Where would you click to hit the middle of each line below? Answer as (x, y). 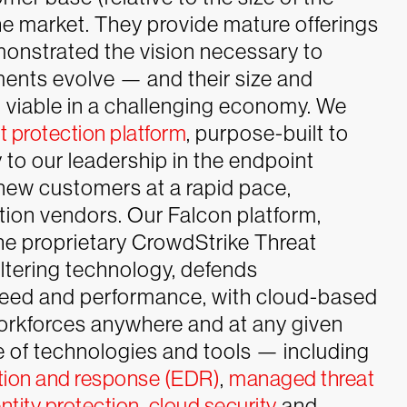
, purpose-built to (268, 133)
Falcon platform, (243, 214)
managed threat (302, 378)
